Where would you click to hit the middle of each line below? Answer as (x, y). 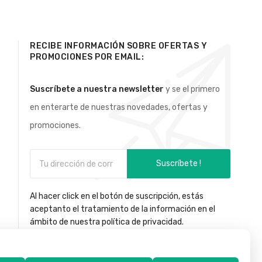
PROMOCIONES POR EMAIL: (87, 57)
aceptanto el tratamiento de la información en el (123, 209)
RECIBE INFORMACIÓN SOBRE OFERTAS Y (119, 46)
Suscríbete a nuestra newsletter (97, 89)
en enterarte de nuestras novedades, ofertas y (119, 108)
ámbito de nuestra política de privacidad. (107, 222)
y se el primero (192, 89)
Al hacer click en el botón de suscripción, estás (117, 196)
